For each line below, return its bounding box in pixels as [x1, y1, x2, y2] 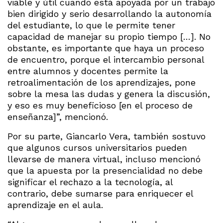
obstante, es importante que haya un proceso [7, 42, 204, 53]
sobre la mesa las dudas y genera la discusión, [7, 88, 210, 99]
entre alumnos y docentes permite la [7, 65, 168, 76]
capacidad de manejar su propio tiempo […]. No [7, 31, 211, 42]
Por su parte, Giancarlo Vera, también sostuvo [7, 130, 206, 141]
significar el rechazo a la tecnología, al [7, 176, 173, 187]
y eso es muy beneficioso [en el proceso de [7, 100, 193, 111]
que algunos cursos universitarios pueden [7, 142, 187, 153]
